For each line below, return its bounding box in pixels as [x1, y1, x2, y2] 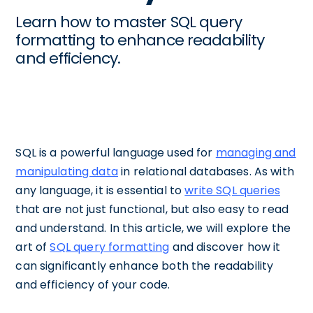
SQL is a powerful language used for [15, 145, 216, 161]
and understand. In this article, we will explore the [15, 220, 291, 236]
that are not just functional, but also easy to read [15, 201, 289, 217]
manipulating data [15, 163, 118, 180]
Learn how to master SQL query [15, 11, 242, 33]
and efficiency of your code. [15, 277, 170, 293]
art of [15, 239, 50, 255]
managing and [215, 145, 296, 161]
